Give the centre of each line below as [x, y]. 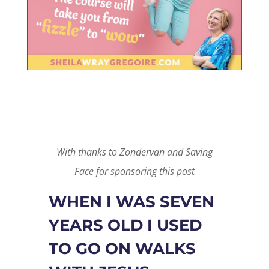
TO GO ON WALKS [122, 248]
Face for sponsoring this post [134, 171]
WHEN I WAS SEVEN [131, 201]
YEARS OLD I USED [125, 225]
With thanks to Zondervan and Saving [134, 152]
